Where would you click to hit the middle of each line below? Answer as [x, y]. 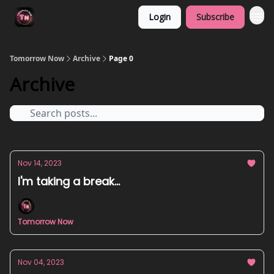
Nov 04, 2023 [41, 262]
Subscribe [215, 17]
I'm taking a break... [69, 181]
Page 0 [121, 58]
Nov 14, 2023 [40, 163]
